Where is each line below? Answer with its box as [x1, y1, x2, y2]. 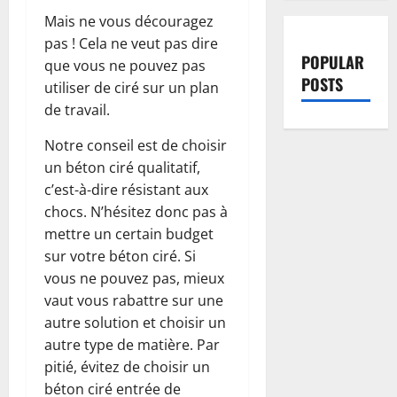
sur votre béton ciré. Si [44, 246, 196, 267]
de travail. [44, 100, 110, 121]
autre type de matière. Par [44, 335, 220, 355]
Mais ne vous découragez [44, 12, 214, 32]
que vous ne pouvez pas [44, 56, 206, 76]
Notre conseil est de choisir [44, 136, 227, 156]
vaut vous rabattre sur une [44, 291, 223, 311]
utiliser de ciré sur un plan [44, 78, 219, 98]
